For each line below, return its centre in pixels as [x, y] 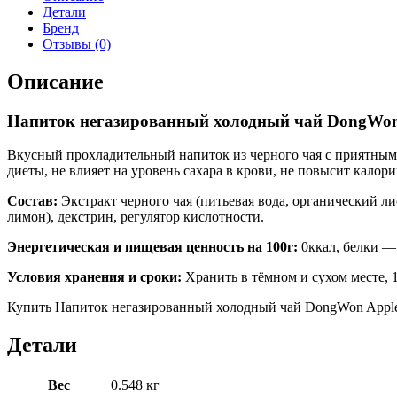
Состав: [34, 201]
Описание [55, 81]
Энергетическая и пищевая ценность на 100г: [154, 247]
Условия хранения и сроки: [96, 277]
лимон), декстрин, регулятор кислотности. [136, 217]
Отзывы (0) [77, 43]
